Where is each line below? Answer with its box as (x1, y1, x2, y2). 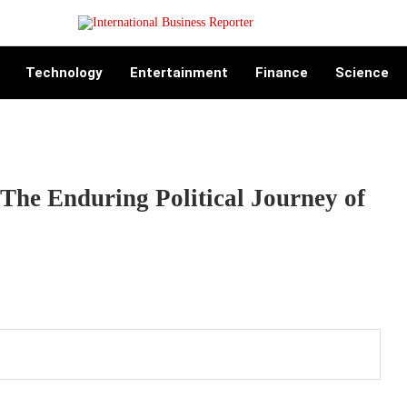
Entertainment (130, 65, 228, 81)
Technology (25, 65, 103, 81)
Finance (255, 65, 308, 81)
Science (335, 65, 389, 81)
